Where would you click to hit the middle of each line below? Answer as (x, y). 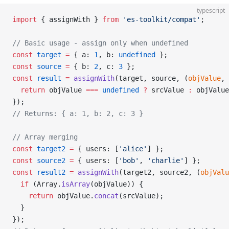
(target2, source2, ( (159, 172)
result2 (49, 172)
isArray (76, 184)
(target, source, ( (151, 78)
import (25, 19)
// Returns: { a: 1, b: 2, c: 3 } (78, 113)
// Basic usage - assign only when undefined (100, 43)
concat (106, 196)
